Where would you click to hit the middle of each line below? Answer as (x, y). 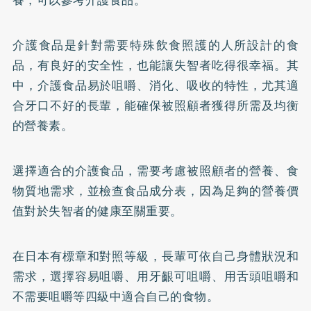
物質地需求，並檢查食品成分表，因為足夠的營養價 (155, 191)
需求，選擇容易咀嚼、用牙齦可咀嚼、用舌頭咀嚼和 (155, 276)
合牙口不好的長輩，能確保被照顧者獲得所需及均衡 (155, 105)
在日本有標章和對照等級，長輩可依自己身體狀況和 (155, 256)
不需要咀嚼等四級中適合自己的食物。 (116, 296)
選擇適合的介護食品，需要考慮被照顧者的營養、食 (155, 170)
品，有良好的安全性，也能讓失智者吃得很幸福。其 (155, 65)
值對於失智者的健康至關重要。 (97, 211)
